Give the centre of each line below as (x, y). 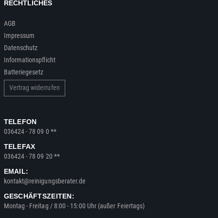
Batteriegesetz (24, 72)
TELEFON (20, 121)
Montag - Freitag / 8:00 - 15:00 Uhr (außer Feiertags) (74, 206)
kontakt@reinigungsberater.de (45, 181)
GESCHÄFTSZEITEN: (39, 196)
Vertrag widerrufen (34, 88)
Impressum (19, 35)
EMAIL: (16, 171)
